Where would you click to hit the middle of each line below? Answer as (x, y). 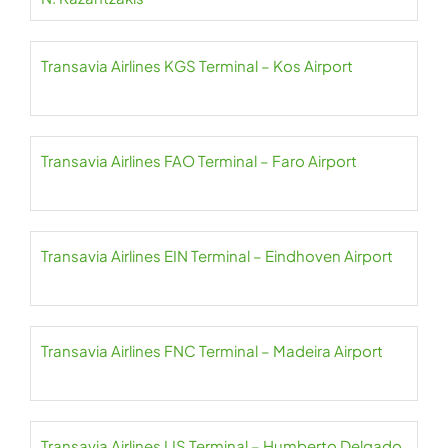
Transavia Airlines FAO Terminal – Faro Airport (199, 161)
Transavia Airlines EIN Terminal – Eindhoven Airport (217, 256)
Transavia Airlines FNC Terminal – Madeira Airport (212, 351)
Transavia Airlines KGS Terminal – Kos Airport (197, 66)
